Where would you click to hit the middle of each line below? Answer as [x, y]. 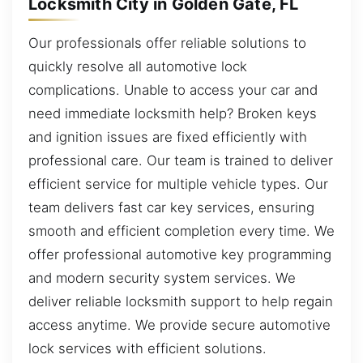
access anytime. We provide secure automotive [179, 325]
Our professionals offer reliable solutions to [167, 43]
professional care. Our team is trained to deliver [181, 160]
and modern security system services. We [162, 278]
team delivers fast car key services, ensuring [171, 207]
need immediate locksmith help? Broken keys [173, 113]
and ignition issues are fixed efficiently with [168, 137]
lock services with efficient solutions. [147, 348]
